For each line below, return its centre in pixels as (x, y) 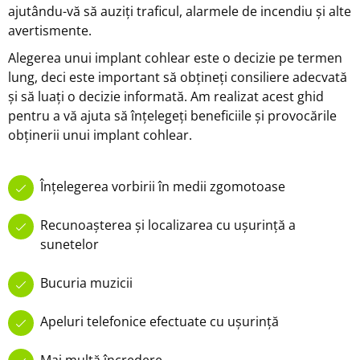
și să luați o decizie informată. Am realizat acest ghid (166, 96)
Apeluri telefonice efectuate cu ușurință (160, 321)
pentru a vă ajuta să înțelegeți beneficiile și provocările (172, 115)
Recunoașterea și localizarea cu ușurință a (168, 225)
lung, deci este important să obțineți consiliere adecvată (178, 77)
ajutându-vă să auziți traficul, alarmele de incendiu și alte (180, 11)
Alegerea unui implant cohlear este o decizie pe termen (175, 57)
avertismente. (50, 30)
